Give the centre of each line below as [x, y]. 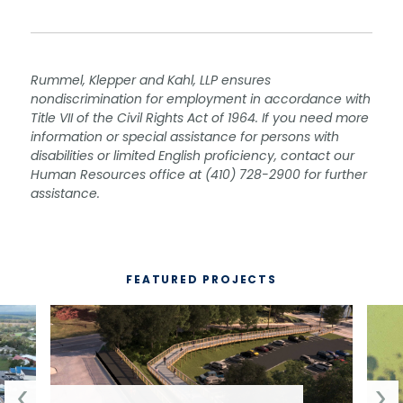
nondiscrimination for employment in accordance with [201, 99]
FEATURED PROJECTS [201, 279]
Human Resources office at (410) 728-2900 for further [199, 175]
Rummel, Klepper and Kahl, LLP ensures [151, 81]
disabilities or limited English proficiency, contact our [193, 156]
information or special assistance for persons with [185, 137]
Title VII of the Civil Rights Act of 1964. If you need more [200, 118]
